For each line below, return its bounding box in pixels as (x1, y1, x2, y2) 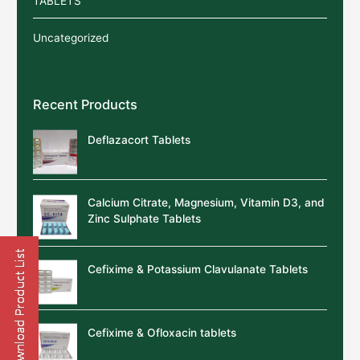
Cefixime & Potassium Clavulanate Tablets (88, 263, 309, 276)
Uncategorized (33, 31, 109, 44)
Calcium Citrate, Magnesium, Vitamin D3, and (88, 196, 325, 210)
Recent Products (33, 96, 138, 112)
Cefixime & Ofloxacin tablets (88, 326, 237, 340)
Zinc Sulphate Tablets (88, 212, 202, 226)
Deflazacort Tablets (88, 133, 191, 146)
